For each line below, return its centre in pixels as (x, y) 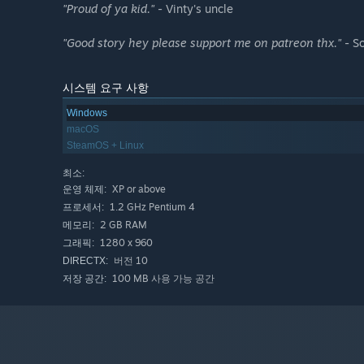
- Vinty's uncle (194, 9)
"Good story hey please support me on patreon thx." (202, 43)
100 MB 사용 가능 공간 (162, 279)
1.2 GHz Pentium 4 (151, 207)
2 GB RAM (122, 225)
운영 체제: (84, 190)
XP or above (138, 189)
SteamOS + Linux (105, 146)
